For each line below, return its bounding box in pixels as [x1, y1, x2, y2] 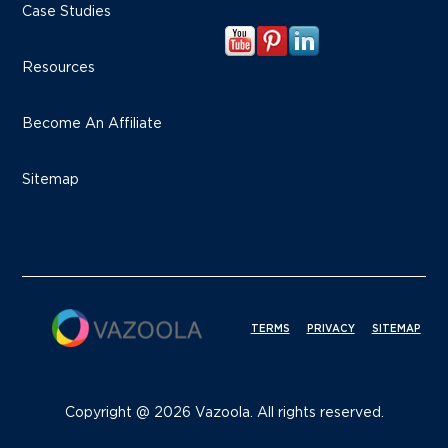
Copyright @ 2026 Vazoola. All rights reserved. [64, 406, 384, 421]
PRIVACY [306, 324, 355, 335]
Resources [22, 61, 96, 76]
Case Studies [22, 5, 112, 20]
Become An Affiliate [22, 117, 163, 132]
